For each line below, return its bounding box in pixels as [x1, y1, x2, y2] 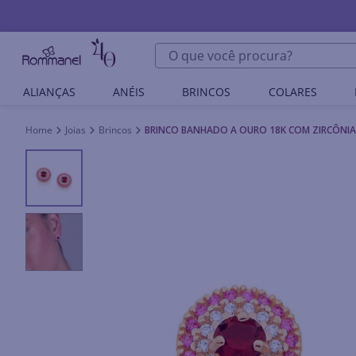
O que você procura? [153, 41, 278, 58]
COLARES [268, 84, 317, 99]
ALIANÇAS [22, 84, 75, 99]
